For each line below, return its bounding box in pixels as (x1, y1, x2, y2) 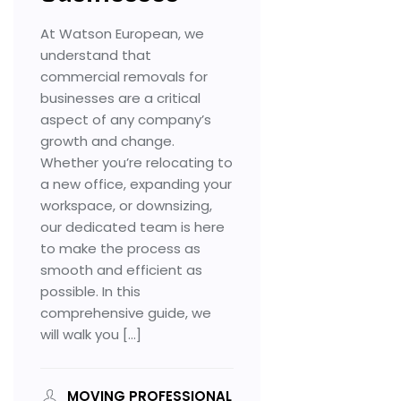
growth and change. (40, 131, 175, 150)
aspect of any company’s (40, 109, 211, 129)
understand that (40, 45, 151, 64)
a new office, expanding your (40, 174, 232, 193)
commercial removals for (40, 66, 208, 86)
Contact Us (61, 34, 141, 53)
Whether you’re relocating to (40, 152, 233, 172)
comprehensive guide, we (40, 303, 211, 322)
